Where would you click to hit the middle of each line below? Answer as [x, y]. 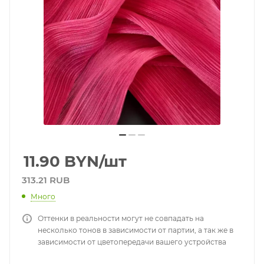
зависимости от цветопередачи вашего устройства [132, 242]
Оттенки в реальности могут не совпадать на [121, 218]
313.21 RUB [46, 180]
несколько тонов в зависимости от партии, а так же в [136, 230]
